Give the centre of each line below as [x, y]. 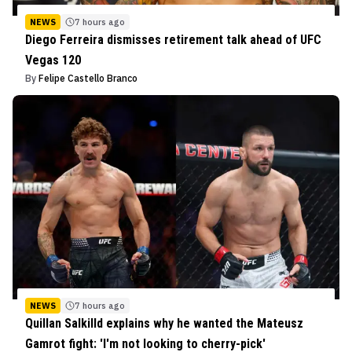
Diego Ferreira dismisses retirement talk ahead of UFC [173, 40]
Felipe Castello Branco [88, 79]
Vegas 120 [53, 60]
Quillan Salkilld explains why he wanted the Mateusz [164, 324]
